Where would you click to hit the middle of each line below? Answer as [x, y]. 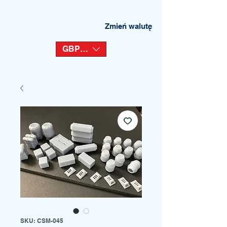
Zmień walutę [128, 26]
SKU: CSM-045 [42, 221]
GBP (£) [77, 49]
